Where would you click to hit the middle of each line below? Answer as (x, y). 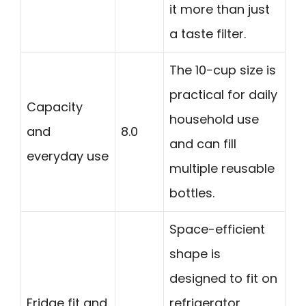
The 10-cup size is (223, 70)
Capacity (55, 107)
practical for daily (223, 95)
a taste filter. (208, 34)
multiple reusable (222, 169)
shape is (195, 254)
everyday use (68, 156)
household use (214, 120)
